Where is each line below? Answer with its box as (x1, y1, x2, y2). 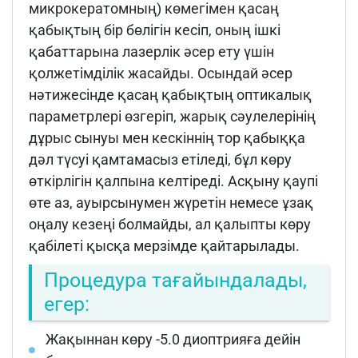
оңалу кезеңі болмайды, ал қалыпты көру (29, 215, 311, 233)
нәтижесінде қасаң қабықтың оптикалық (29, 86, 312, 103)
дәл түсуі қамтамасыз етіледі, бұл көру (29, 150, 292, 168)
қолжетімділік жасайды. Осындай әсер (29, 64, 292, 82)
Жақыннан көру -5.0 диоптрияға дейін (46, 330, 300, 348)
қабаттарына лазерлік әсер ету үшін (29, 42, 274, 60)
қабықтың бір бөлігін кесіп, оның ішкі (29, 21, 280, 38)
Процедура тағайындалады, (44, 268, 307, 292)
